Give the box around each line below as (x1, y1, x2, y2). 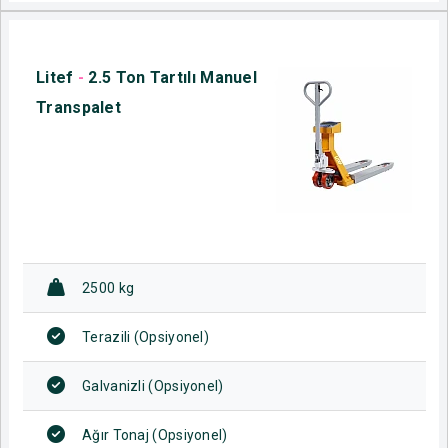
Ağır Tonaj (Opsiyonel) (82, 426, 228, 443)
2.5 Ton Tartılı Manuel (88, 67, 258, 87)
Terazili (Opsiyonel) (82, 328, 209, 345)
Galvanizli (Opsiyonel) (82, 377, 224, 394)
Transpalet (36, 97, 121, 117)
